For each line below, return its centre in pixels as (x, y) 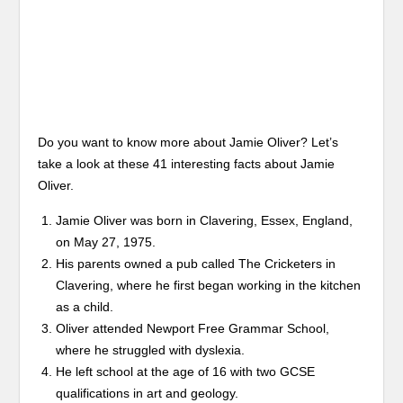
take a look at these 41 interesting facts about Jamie (187, 164)
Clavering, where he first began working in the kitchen (209, 286)
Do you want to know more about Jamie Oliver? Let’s (188, 143)
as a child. (85, 307)
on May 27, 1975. (106, 242)
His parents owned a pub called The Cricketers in (196, 264)
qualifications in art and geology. (148, 394)
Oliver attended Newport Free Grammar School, (193, 329)
